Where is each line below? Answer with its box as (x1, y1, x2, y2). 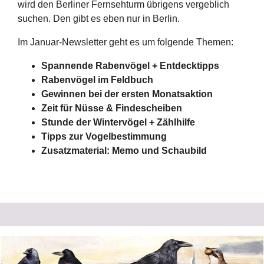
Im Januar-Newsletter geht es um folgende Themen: (18, 37, 233, 48)
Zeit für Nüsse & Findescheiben (41, 103, 182, 114)
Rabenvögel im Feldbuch (41, 75, 153, 85)
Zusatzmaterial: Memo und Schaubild (41, 146, 207, 156)
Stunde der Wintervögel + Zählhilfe (41, 117, 195, 128)
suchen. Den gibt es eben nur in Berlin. (18, 14, 180, 24)
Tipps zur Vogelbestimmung (41, 131, 167, 142)
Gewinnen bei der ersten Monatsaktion (41, 89, 213, 100)
